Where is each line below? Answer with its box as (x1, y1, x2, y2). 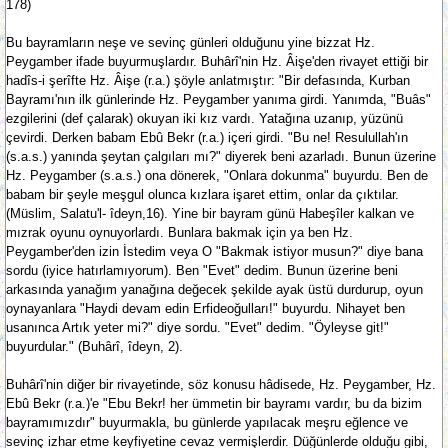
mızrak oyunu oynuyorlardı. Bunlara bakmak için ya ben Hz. (6, 225, 353, 240)
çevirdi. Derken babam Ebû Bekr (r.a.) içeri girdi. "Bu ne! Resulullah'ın (6, 130, 408, 145)
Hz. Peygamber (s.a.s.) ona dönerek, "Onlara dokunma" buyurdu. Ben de (6, 168, 428, 183)
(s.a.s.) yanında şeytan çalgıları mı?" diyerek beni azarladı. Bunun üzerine (6, 149, 436, 164)
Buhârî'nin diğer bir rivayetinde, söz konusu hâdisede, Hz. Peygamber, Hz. (6, 377, 436, 392)
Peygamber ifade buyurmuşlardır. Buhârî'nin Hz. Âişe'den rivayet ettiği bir (6, 54, 428, 69)
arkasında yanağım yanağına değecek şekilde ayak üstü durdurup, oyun (6, 282, 423, 297)
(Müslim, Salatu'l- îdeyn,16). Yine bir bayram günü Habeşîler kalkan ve (6, 206, 414, 221)
